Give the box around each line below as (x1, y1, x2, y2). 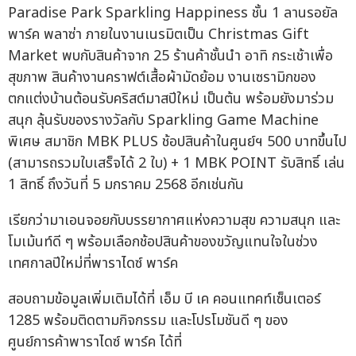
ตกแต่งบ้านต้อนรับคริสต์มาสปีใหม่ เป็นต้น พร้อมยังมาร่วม (8, 88, 334, 110)
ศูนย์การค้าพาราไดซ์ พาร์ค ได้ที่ (8, 331, 182, 354)
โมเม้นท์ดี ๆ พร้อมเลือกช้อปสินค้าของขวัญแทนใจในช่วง (8, 231, 318, 253)
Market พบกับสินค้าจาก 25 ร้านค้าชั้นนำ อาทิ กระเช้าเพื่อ (8, 45, 333, 68)
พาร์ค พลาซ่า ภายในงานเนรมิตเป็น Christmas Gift (8, 24, 309, 46)
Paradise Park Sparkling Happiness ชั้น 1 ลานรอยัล (8, 2, 338, 25)
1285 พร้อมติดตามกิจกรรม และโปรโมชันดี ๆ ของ (8, 310, 288, 332)
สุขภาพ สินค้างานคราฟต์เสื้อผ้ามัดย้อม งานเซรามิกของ (8, 67, 316, 89)
